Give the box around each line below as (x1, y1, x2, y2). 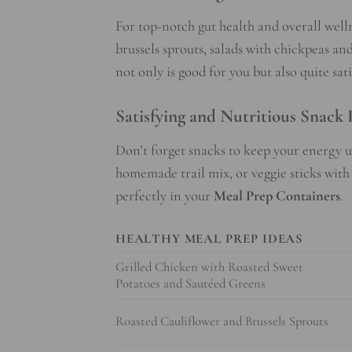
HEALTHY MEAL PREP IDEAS (115, 231, 304, 247)
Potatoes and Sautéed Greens (115, 276, 266, 292)
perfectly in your (115, 187, 214, 205)
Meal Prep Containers (214, 187, 340, 205)
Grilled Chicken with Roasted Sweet (115, 259, 303, 276)
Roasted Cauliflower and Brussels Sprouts (115, 313, 328, 330)
